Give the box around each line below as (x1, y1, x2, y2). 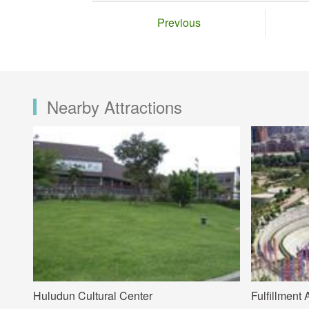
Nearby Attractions (47, 94, 182, 119)
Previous (157, 14, 201, 30)
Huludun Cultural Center (33, 287, 152, 303)
